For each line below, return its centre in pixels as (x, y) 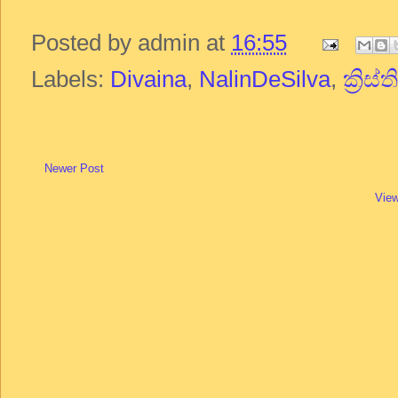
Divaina (148, 80)
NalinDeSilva (265, 80)
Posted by (84, 43)
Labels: (71, 80)
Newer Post (74, 169)
